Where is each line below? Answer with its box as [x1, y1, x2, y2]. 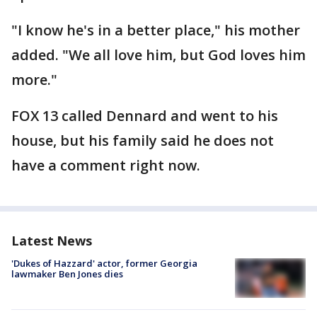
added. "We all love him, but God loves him [11, 45, 306, 64]
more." [11, 70, 57, 89]
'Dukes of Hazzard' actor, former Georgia [11, 257, 197, 270]
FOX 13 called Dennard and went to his [11, 106, 278, 125]
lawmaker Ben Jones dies [11, 267, 123, 280]
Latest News [11, 232, 92, 249]
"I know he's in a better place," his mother [11, 21, 300, 40]
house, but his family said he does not [11, 131, 274, 150]
